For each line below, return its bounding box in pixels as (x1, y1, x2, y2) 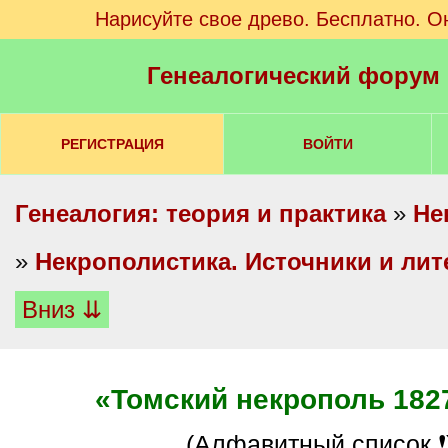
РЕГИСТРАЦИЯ (60, 136, 164, 152)
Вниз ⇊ (22, 296, 102, 323)
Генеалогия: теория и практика (15, 200, 386, 227)
